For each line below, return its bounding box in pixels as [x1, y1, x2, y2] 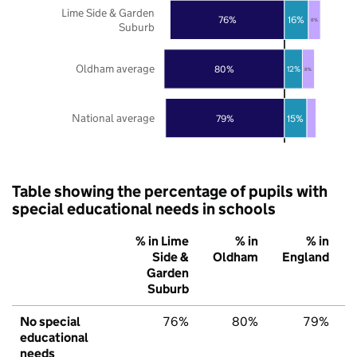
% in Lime [135, 233, 189, 249]
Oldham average [76, 61, 155, 76]
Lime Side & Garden [61, 5, 155, 20]
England [282, 249, 329, 265]
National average [72, 110, 155, 125]
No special [20, 313, 80, 329]
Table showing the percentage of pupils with [12, 181, 328, 201]
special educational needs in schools [12, 198, 276, 218]
